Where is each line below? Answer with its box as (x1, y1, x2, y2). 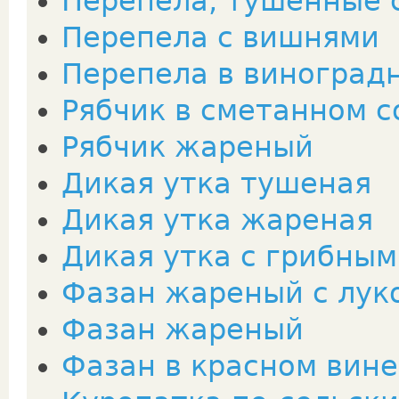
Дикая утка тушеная (61, 167, 371, 199)
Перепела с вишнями (61, 21, 379, 53)
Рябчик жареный (61, 131, 313, 163)
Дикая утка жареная (61, 204, 373, 236)
